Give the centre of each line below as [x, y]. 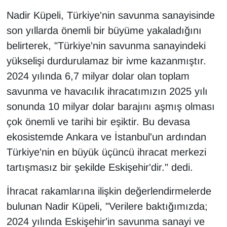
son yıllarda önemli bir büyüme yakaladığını [104, 31]
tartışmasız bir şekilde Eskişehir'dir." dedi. [100, 167]
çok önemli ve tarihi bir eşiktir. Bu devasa [98, 122]
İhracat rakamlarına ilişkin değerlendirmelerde [109, 191]
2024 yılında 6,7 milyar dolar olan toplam [98, 76]
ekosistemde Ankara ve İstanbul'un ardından [106, 137]
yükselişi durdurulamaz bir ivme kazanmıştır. [106, 61]
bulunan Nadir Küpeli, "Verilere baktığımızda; [107, 206]
